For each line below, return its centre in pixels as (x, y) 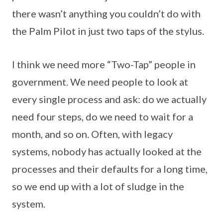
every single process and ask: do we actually (109, 99)
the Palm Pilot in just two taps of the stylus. (108, 31)
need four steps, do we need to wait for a (103, 116)
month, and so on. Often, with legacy (92, 134)
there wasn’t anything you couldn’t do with (106, 13)
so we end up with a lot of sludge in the (98, 186)
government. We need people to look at (100, 81)
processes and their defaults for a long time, (110, 168)
